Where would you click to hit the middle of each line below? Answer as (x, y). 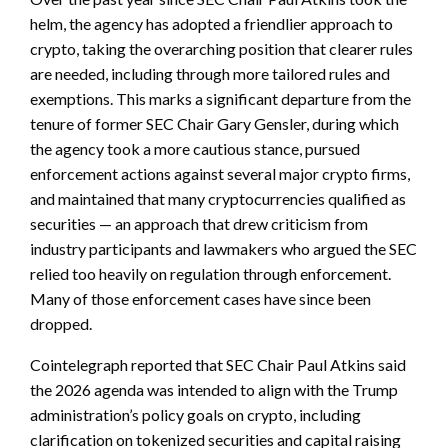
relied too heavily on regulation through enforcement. (210, 274)
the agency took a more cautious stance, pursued (195, 149)
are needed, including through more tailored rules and (210, 74)
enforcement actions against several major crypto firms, (220, 174)
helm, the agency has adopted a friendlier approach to (211, 24)
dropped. (61, 324)
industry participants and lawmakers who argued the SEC (223, 249)
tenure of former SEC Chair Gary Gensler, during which (214, 124)
